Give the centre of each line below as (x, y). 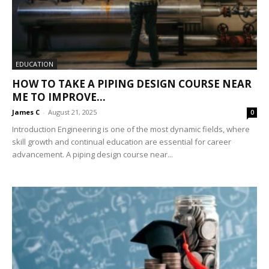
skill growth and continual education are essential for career (122, 141)
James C (26, 112)
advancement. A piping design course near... (92, 154)
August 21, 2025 (72, 112)
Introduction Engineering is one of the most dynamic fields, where (131, 129)
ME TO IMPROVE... (59, 97)
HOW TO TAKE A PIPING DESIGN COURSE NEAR (132, 83)
